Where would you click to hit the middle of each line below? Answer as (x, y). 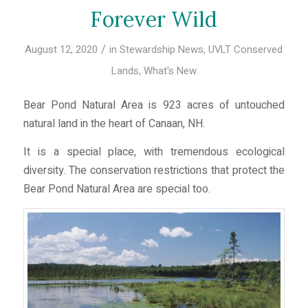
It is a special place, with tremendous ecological (154, 152)
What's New (170, 70)
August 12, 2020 (62, 49)
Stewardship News (162, 49)
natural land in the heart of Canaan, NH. (114, 124)
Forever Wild (154, 19)
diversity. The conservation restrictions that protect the (154, 170)
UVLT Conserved (246, 49)
